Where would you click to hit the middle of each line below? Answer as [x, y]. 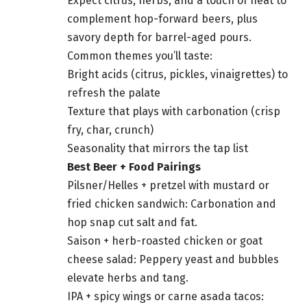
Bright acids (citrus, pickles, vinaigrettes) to [177, 75]
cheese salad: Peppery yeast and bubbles [173, 260]
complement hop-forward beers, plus [162, 19]
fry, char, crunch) [110, 130]
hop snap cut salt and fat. [132, 223]
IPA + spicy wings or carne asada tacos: [165, 297]
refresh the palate [114, 93]
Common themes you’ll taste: [140, 56]
